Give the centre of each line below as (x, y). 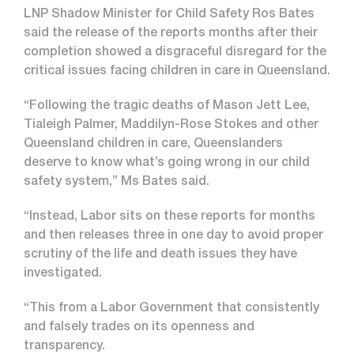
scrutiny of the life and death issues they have (160, 255)
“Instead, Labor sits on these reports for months (169, 217)
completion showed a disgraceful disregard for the (175, 53)
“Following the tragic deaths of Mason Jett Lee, (167, 106)
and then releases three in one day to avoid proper (173, 236)
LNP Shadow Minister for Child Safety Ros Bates (169, 15)
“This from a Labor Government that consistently (171, 309)
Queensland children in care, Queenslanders (153, 144)
